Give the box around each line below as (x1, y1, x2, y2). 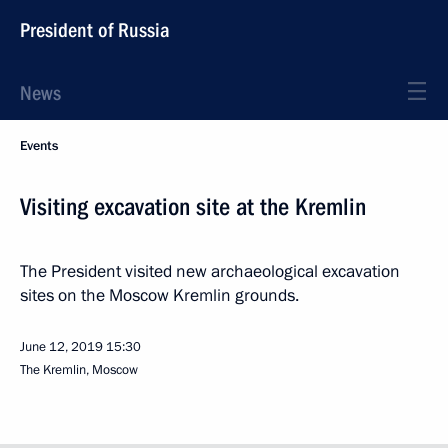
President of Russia (20, 18, 170, 42)
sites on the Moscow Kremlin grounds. (20, 284, 299, 307)
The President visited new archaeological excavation (20, 260, 400, 283)
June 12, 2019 (20, 338, 103, 356)
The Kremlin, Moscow (20, 361, 138, 379)
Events (20, 137, 58, 155)
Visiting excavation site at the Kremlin (20, 193, 366, 221)
